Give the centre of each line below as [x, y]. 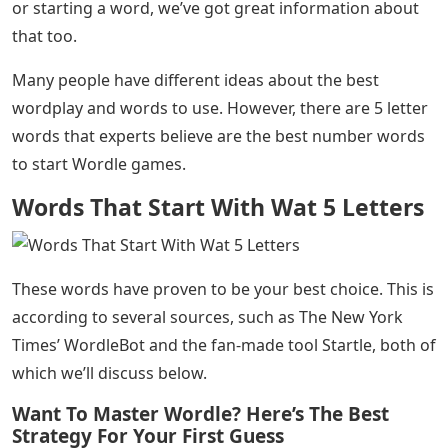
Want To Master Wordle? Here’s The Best [200, 413]
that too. [44, 36]
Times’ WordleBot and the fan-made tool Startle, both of [224, 344]
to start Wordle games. [99, 164]
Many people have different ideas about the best [195, 80]
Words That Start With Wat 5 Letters [218, 207]
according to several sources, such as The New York [207, 316]
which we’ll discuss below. [109, 372]
